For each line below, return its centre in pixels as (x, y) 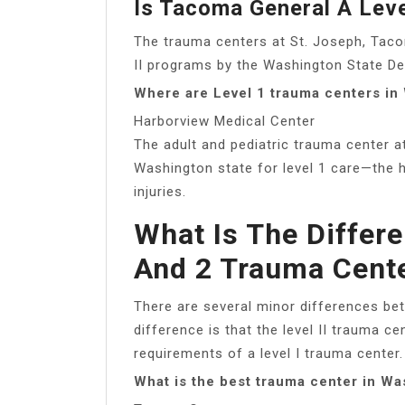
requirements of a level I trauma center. (268, 353)
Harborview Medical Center (225, 121)
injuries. (160, 191)
